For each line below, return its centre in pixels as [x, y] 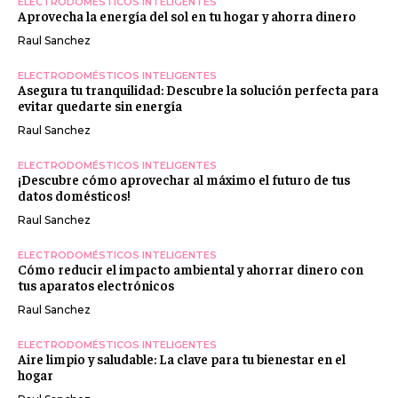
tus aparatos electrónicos [96, 284]
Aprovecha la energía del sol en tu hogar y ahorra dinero [187, 15]
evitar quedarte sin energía [100, 105]
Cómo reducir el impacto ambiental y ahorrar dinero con [191, 268]
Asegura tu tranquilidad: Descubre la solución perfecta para [198, 89]
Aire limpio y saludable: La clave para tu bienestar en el [182, 358]
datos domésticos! [74, 195]
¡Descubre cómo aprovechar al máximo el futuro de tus [184, 179]
